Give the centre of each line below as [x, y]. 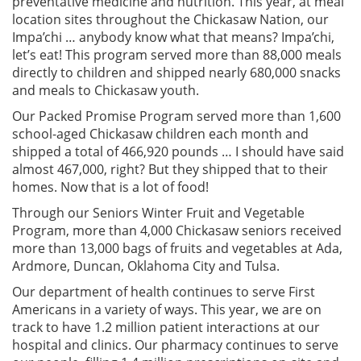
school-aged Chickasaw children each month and [160, 133]
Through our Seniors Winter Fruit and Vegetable [158, 212]
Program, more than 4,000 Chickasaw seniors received [177, 230]
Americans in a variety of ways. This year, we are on [167, 309]
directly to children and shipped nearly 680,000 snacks [176, 72]
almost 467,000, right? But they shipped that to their [170, 169]
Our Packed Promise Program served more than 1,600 [176, 116]
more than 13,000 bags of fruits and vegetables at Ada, [177, 248]
